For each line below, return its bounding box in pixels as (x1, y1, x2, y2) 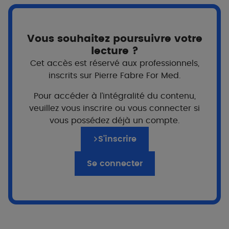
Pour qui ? (93, 155, 136, 164)
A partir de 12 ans (32, 176, 103, 185)
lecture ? (90, 46, 139, 56)
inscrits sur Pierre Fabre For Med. (48, 72, 181, 80)
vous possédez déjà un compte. (49, 117, 180, 125)
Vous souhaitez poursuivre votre (27, 34, 202, 44)
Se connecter (86, 159, 143, 168)
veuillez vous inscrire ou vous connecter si (29, 104, 200, 112)
